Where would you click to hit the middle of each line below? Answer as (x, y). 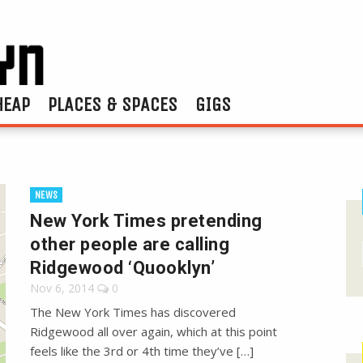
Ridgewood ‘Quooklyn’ (123, 268)
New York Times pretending (146, 221)
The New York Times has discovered (133, 312)
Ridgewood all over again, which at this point (154, 332)
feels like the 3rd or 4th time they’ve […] (142, 351)
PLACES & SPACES (113, 105)
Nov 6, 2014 (62, 288)
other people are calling (130, 245)
